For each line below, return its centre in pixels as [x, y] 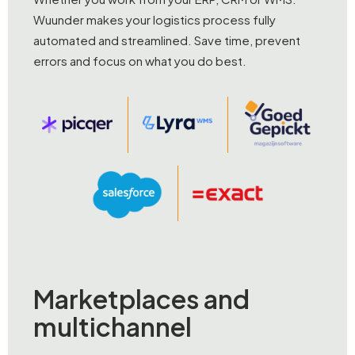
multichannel [113, 327]
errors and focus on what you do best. [140, 60]
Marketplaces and [141, 299]
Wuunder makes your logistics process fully [155, 19]
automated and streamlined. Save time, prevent [167, 40]
